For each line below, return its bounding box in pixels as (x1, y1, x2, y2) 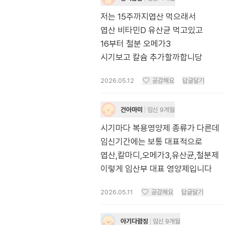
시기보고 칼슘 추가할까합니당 (100, 52, 202, 62)
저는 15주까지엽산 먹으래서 (100, 12, 196, 22)
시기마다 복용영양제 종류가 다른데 (100, 123, 219, 133)
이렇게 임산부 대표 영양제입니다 (100, 164, 212, 174)
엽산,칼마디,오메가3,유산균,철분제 (100, 150, 219, 160)
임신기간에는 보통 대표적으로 (100, 137, 202, 147)
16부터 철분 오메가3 (100, 39, 171, 49)
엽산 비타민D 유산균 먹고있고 (100, 25, 203, 35)
